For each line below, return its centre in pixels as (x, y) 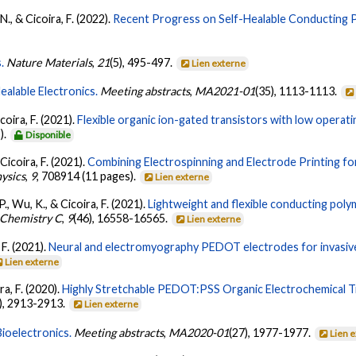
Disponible (48, 134)
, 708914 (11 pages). (88, 176)
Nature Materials (50, 62)
